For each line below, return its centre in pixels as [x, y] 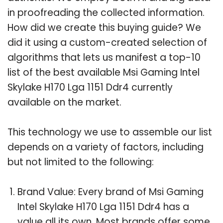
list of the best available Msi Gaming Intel [104, 72]
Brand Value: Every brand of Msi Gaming [111, 192]
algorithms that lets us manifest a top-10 [104, 57]
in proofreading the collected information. [106, 12]
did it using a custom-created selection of [107, 42]
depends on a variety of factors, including [106, 147]
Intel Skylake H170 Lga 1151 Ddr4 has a [103, 207]
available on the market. [64, 102]
